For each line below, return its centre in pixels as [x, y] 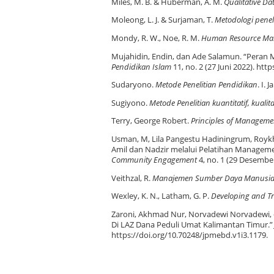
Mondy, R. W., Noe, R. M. [156, 38]
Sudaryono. [133, 85]
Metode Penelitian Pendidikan [206, 85]
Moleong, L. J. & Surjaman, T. [163, 20]
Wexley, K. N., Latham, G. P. [161, 196]
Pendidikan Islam [141, 67]
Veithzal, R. [132, 178]
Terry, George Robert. [151, 121]
